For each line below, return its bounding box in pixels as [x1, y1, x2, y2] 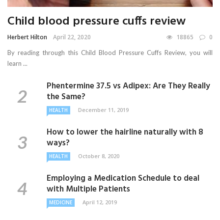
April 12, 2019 [82, 198, 117, 206]
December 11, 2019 [78, 106, 129, 113]
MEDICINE [49, 198, 72, 206]
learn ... [7, 59, 27, 67]
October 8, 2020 [78, 152, 119, 160]
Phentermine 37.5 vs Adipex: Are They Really [47, 79, 210, 93]
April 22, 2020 [53, 32, 91, 41]
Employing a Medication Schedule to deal [47, 171, 199, 185]
